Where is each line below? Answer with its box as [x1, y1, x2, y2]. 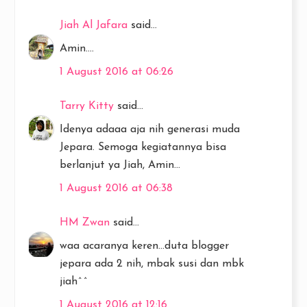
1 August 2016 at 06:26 [60, 66, 173, 77]
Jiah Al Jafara [60, 19, 127, 31]
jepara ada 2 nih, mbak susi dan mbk [60, 258, 244, 269]
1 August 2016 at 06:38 [60, 182, 173, 194]
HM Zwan [60, 217, 110, 228]
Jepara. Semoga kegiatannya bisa [60, 141, 226, 153]
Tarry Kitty [60, 100, 114, 112]
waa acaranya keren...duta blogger [60, 240, 229, 251]
